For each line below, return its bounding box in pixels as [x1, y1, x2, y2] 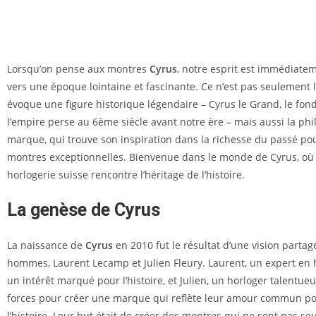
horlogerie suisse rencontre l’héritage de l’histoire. [7, 168, 245, 181]
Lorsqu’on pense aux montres [7, 62, 150, 75]
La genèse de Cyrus [7, 200, 160, 220]
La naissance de [7, 238, 85, 252]
